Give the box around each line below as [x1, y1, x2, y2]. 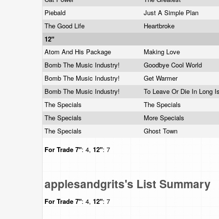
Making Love [144, 47, 182, 56]
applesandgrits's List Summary [44, 175, 211, 192]
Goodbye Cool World [144, 60, 204, 69]
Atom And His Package [44, 47, 113, 56]
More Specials [144, 113, 186, 122]
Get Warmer [144, 73, 179, 83]
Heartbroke [144, 21, 176, 30]
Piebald [44, 8, 67, 17]
